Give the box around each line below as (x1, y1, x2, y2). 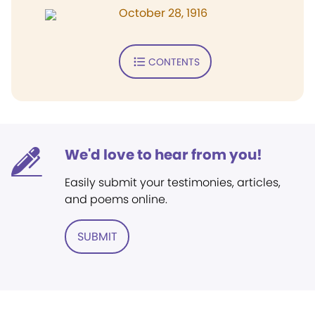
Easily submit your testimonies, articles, (65, 174, 281, 191)
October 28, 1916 (119, 5, 207, 21)
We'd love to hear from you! (65, 145, 262, 165)
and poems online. (65, 191, 167, 207)
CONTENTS (148, 54, 200, 69)
